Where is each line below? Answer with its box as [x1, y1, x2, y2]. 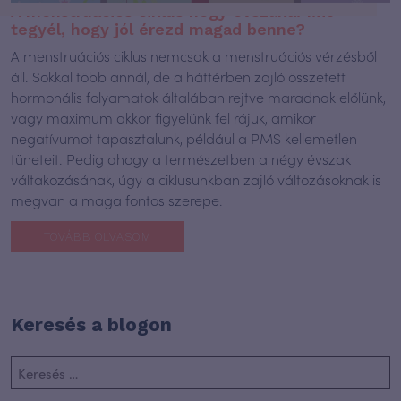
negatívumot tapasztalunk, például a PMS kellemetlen [11, 128, 357, 148]
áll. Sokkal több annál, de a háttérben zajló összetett [11, 66, 346, 86]
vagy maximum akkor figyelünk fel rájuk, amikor [11, 107, 316, 127]
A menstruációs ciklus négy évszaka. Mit [11, 2, 333, 21]
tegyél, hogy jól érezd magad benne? [11, 20, 305, 38]
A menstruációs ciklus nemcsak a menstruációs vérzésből [11, 46, 377, 65]
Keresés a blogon [11, 313, 172, 336]
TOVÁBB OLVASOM [44, 230, 151, 243]
